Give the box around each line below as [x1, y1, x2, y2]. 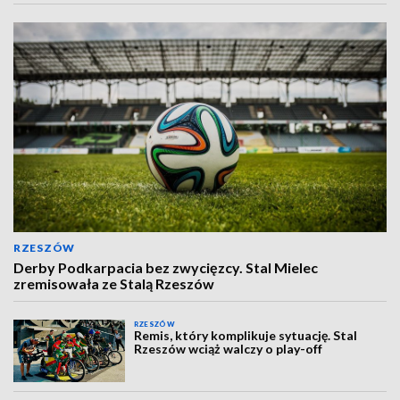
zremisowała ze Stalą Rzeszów [13, 275, 214, 292]
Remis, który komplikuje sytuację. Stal [134, 328, 358, 343]
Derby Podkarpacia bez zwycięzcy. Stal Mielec [13, 259, 318, 276]
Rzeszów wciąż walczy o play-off [134, 341, 323, 356]
